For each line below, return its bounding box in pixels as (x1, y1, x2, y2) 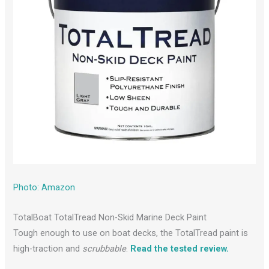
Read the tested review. (130, 243, 229, 254)
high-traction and (13, 243, 83, 254)
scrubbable (82, 243, 127, 254)
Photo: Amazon (13, 182, 76, 193)
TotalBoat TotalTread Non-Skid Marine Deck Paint (13, 211, 207, 223)
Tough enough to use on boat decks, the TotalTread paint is (13, 227, 249, 238)
